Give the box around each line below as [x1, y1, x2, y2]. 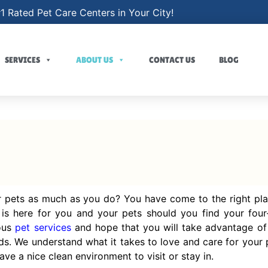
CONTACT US [149, 55, 195, 65]
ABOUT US [76, 55, 113, 65]
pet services [15, 221, 71, 233]
